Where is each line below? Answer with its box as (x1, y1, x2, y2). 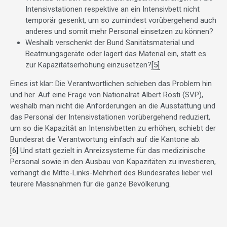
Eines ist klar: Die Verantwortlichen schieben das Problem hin (10, 79, 212, 88)
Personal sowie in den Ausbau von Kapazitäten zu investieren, (10, 157, 216, 166)
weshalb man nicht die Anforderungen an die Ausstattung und (10, 101, 215, 110)
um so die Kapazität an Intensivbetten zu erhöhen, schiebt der (10, 123, 216, 133)
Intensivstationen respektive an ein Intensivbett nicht (25, 4, 200, 14)
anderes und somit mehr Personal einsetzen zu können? (25, 26, 213, 36)
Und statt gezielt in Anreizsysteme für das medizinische (18, 145, 206, 155)
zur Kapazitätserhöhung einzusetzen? (25, 60, 152, 69)
